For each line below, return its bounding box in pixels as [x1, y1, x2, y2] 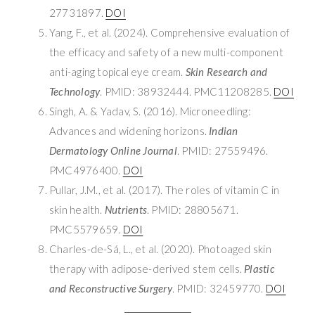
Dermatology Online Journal [49, 144, 177, 157]
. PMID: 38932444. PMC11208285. [100, 85, 274, 98]
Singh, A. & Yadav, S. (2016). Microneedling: [49, 105, 251, 118]
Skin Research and [185, 65, 268, 79]
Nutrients [104, 203, 147, 217]
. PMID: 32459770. [172, 282, 266, 295]
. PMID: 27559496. [176, 144, 269, 157]
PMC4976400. [49, 164, 123, 177]
